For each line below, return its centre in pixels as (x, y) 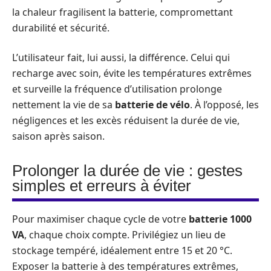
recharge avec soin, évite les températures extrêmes (132, 73)
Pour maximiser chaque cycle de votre (100, 219)
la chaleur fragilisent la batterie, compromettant (122, 12)
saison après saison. (58, 136)
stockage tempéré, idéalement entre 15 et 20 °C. (122, 250)
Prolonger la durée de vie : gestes (127, 170)
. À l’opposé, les (224, 104)
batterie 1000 (220, 219)
